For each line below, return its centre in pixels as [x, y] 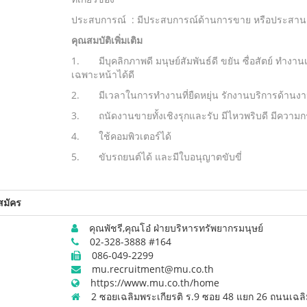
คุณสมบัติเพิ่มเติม [107, 40]
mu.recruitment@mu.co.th [147, 269]
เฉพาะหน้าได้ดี [102, 74]
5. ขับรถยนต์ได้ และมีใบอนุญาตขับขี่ [156, 157]
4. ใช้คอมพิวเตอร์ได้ [121, 136]
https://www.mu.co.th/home [149, 283]
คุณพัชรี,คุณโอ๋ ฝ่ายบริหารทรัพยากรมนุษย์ [170, 228]
